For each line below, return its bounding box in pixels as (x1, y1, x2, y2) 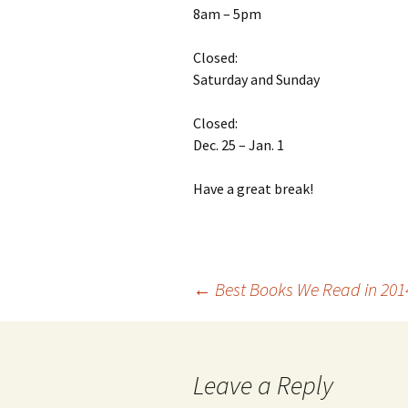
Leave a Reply (193, 369, 333, 402)
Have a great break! (193, 179, 313, 198)
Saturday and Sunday (193, 70, 320, 88)
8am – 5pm (193, 5, 261, 23)
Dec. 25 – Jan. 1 (193, 136, 284, 154)
